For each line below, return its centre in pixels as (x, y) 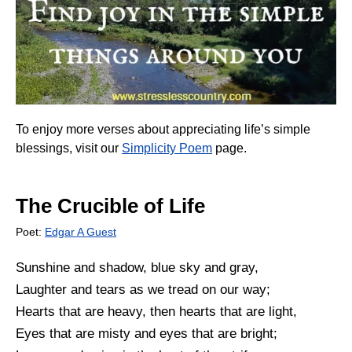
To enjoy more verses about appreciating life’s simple (163, 129)
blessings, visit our (69, 148)
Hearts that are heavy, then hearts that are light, (156, 311)
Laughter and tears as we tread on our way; (143, 289)
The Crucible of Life (110, 205)
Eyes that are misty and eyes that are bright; (147, 333)
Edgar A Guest (81, 231)
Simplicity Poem (167, 148)
